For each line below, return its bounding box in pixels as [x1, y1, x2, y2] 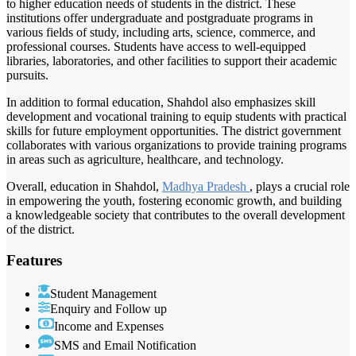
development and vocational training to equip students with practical [6, 110, 346, 124]
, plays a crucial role [250, 180, 350, 194]
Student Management [50, 286, 157, 300]
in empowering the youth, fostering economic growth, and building [6, 194, 342, 208]
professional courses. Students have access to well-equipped [6, 40, 306, 54]
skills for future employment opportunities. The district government [6, 124, 341, 138]
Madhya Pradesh [162, 180, 250, 194]
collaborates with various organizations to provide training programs [6, 138, 346, 153]
